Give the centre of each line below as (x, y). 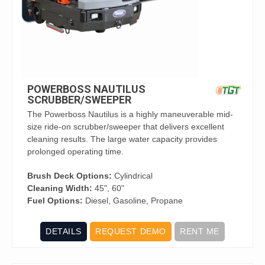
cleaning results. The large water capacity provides (122, 139)
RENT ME (200, 232)
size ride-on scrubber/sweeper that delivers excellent (126, 127)
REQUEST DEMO (131, 232)
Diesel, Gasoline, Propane (133, 201)
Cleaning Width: (60, 188)
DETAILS (64, 232)
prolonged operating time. (75, 151)
